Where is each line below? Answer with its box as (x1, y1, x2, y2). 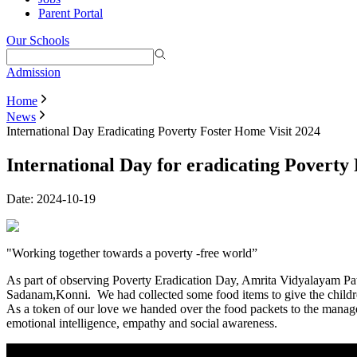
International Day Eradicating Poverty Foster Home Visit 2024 (6, 124, 320, 138)
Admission (6, 65, 61, 79)
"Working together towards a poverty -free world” (6, 245, 257, 260)
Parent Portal (38, 6, 103, 20)
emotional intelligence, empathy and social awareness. (6, 316, 277, 330)
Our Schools (6, 33, 69, 47)
